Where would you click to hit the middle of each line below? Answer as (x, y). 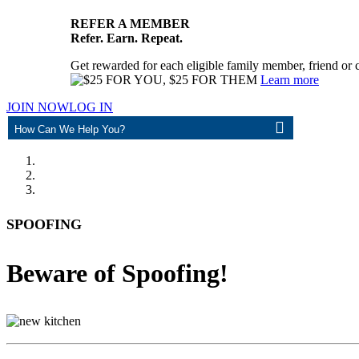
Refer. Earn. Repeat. (127, 38)
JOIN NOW (38, 107)
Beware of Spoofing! (117, 273)
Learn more (290, 79)
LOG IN (91, 107)
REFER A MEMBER (130, 23)
